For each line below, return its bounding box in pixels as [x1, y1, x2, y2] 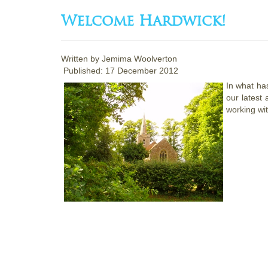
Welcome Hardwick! [61, 11, 226, 30]
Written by [61, 53, 102, 63]
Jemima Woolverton [102, 53, 177, 63]
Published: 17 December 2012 [63, 65, 178, 75]
